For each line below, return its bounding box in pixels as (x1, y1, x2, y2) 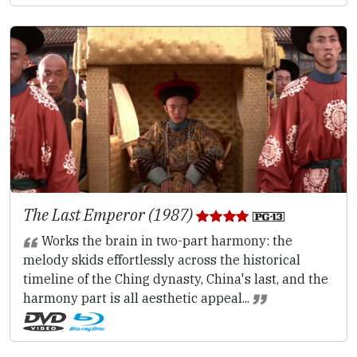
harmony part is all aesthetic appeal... (23, 290, 253, 307)
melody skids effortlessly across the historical (23, 252, 300, 269)
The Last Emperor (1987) (23, 204, 196, 226)
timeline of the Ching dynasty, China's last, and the (23, 271, 328, 288)
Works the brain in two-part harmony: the (37, 233, 292, 249)
